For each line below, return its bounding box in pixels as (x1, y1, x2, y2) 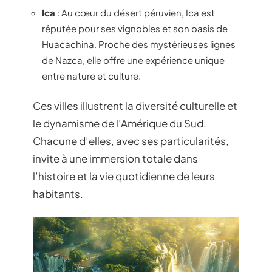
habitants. (33, 187, 83, 200)
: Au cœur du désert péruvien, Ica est (55, 6, 215, 18)
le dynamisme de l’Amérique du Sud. (33, 117, 206, 130)
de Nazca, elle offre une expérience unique (42, 53, 225, 66)
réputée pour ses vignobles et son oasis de (42, 22, 228, 34)
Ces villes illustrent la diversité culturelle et (33, 99, 237, 112)
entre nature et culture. (42, 69, 141, 81)
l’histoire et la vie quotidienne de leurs (33, 169, 215, 183)
